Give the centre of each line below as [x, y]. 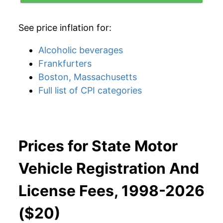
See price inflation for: [65, 28]
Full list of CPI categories [90, 90]
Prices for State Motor [98, 146]
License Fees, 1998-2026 [111, 191]
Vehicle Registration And [109, 168]
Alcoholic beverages [81, 50]
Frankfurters [65, 63]
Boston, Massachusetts [88, 77]
